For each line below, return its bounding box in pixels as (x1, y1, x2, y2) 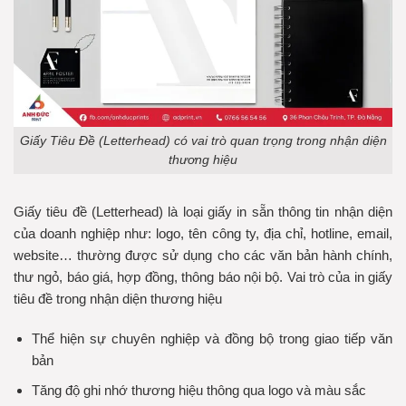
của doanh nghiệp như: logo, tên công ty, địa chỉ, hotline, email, (14, 226, 392, 242)
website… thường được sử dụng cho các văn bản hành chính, (14, 247, 392, 264)
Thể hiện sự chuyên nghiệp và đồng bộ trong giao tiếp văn (31, 330, 392, 346)
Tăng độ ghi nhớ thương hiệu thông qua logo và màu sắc (31, 382, 366, 398)
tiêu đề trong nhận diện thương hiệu (14, 291, 222, 307)
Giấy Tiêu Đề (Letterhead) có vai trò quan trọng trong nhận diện (19, 133, 387, 148)
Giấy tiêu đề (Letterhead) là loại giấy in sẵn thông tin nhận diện (14, 204, 392, 220)
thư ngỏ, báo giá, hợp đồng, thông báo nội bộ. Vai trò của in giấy (14, 269, 392, 285)
